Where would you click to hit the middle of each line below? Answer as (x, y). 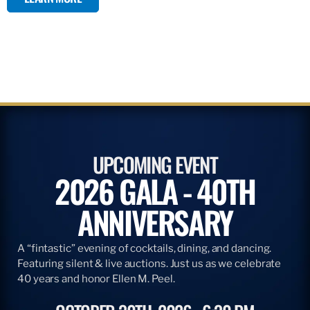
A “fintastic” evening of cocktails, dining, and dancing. (145, 248)
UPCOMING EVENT (155, 164)
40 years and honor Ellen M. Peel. (96, 279)
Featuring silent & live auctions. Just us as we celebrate (149, 263)
